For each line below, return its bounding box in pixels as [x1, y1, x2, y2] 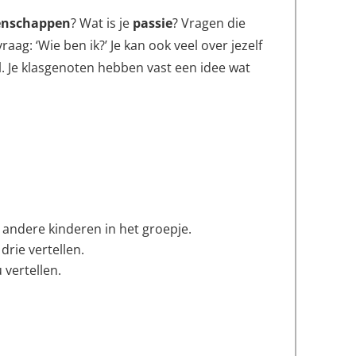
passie [133, 14, 173, 32]
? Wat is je [71, 14, 133, 32]
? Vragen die [172, 14, 246, 32]
